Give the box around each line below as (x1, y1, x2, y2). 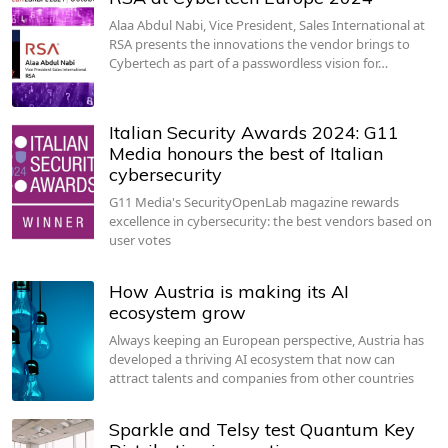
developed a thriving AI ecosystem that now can (108, 349, 395, 368)
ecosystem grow (108, 300, 246, 324)
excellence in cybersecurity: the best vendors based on (108, 211, 432, 230)
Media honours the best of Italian (108, 141, 383, 165)
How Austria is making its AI (108, 279, 349, 303)
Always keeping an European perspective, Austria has (108, 330, 424, 349)
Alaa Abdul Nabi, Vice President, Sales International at (108, 15, 425, 34)
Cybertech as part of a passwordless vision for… (108, 53, 388, 72)
